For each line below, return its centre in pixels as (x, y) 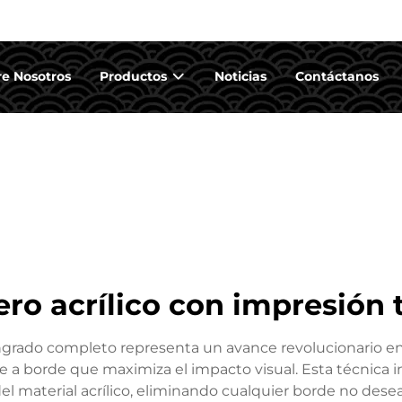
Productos (135, 76)
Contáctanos (337, 76)
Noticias (240, 76)
